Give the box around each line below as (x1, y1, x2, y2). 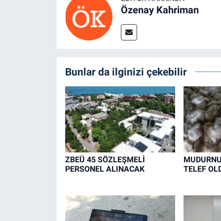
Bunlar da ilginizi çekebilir (65, 66, 187, 78)
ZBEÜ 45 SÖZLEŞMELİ (65, 154, 145, 164)
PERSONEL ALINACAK (65, 164, 145, 174)
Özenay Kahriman (120, 4, 199, 16)
